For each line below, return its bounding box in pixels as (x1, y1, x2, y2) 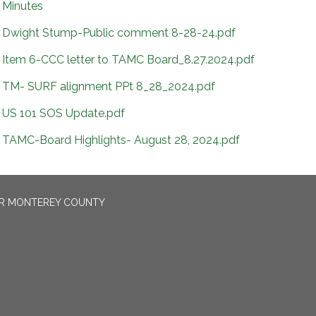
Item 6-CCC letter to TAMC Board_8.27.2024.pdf (2, 53, 255, 66)
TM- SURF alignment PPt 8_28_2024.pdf (2, 80, 215, 93)
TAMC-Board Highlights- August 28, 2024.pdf (2, 133, 240, 147)
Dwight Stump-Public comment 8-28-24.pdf (2, 26, 236, 39)
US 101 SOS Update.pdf (2, 107, 125, 120)
